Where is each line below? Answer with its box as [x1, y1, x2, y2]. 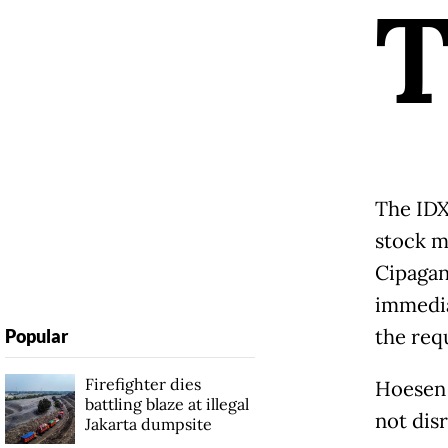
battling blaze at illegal [84, 393, 249, 414]
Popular [4, 324, 68, 347]
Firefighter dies [84, 373, 201, 394]
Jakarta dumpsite [84, 413, 212, 434]
